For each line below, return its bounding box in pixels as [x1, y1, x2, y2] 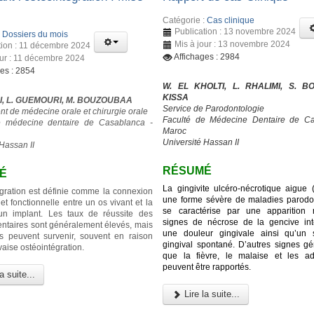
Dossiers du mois [2, 29, 68, 40]
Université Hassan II [163, 137, 240, 148]
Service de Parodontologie [163, 104, 265, 114]
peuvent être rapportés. [163, 261, 252, 272]
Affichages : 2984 [174, 52, 240, 62]
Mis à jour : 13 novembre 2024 [175, 39, 291, 50]
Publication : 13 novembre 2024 [175, 27, 296, 37]
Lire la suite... [182, 288, 240, 299]
